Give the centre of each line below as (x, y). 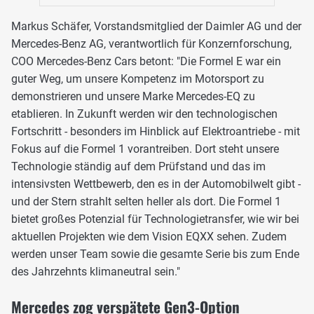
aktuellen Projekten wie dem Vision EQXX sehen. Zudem (149, 236)
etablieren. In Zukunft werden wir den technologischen (144, 114)
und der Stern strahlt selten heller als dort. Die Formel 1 (146, 201)
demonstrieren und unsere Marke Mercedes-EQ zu (133, 96)
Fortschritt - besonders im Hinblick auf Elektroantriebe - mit (156, 131)
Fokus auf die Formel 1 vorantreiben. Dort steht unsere (145, 149)
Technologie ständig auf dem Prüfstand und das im (138, 166)
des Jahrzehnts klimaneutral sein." (96, 271)
